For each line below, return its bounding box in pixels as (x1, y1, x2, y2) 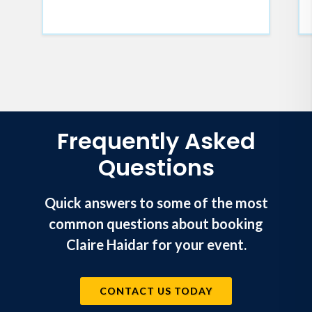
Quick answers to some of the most (44, 194, 268, 211)
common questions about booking (49, 214, 263, 232)
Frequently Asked (56, 125, 256, 157)
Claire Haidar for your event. (65, 235, 247, 253)
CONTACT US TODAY (100, 284, 212, 297)
